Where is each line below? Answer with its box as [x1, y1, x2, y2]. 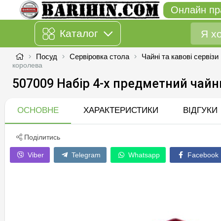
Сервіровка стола [70, 52, 129, 61]
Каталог [59, 28, 98, 39]
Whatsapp [126, 150, 160, 159]
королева [12, 61, 42, 69]
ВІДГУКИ [183, 105, 218, 115]
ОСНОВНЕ [17, 105, 59, 115]
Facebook [185, 150, 219, 159]
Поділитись [22, 133, 60, 141]
